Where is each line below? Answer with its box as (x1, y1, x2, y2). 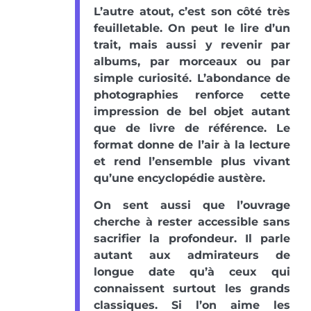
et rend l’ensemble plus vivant (94, 154, 290, 168)
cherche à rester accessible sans (94, 215, 290, 228)
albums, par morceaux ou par (94, 54, 290, 68)
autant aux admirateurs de (94, 248, 290, 262)
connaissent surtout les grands (94, 281, 290, 295)
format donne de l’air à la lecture (94, 137, 290, 151)
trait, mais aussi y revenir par (94, 37, 290, 51)
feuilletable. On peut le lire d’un (94, 21, 290, 35)
